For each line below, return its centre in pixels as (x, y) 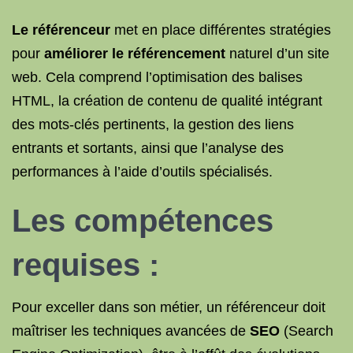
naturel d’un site (277, 54)
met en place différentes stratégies (221, 30)
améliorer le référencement (135, 54)
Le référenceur (61, 30)
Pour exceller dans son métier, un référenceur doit (169, 307)
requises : (85, 265)
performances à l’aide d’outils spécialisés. (142, 172)
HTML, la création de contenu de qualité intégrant (167, 101)
